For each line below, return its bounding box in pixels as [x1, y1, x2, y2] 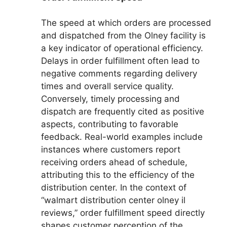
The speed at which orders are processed [41, 18, 211, 28]
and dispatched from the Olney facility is [41, 30, 206, 41]
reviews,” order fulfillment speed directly [41, 208, 205, 218]
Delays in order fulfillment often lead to [41, 56, 200, 66]
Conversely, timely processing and [41, 94, 180, 104]
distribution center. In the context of [41, 182, 186, 193]
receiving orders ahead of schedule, [41, 157, 187, 167]
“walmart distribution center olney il [41, 195, 185, 205]
